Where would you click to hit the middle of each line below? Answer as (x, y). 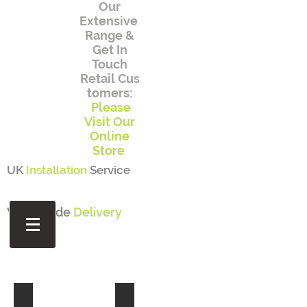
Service (110, 170)
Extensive (110, 21)
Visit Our (110, 122)
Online (110, 136)
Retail (97, 78)
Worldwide (40, 212)
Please (111, 107)
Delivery (98, 212)
